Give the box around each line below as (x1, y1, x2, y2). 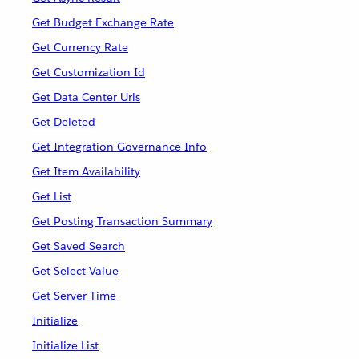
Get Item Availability (32, 164, 140, 179)
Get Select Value (32, 264, 119, 278)
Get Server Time (32, 288, 116, 303)
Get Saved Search (32, 239, 125, 253)
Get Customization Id (32, 65, 145, 79)
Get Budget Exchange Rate (32, 15, 174, 30)
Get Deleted (32, 115, 95, 129)
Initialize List (32, 338, 99, 353)
